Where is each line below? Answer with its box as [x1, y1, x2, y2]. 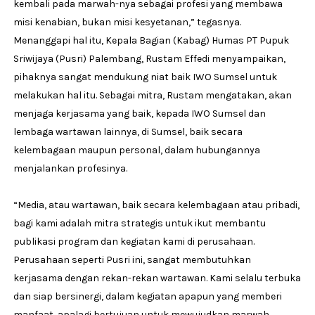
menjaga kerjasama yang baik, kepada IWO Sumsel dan [13, 107, 266, 120]
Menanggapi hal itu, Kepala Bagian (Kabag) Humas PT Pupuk [13, 34, 289, 46]
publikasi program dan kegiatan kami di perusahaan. [13, 235, 255, 247]
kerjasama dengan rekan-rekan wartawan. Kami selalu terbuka [13, 271, 301, 284]
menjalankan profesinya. [13, 162, 127, 174]
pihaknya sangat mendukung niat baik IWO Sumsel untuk [13, 70, 277, 83]
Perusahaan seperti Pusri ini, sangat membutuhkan [13, 253, 251, 266]
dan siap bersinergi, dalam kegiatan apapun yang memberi [13, 290, 282, 302]
